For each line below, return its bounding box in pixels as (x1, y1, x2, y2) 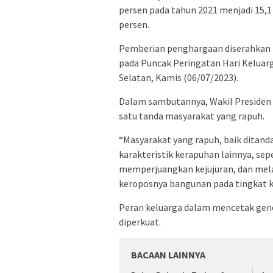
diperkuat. (119, 215, 161, 228)
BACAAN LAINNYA (131, 248, 205, 261)
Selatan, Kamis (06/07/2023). (119, 71, 238, 83)
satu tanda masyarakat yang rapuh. (119, 109, 264, 122)
